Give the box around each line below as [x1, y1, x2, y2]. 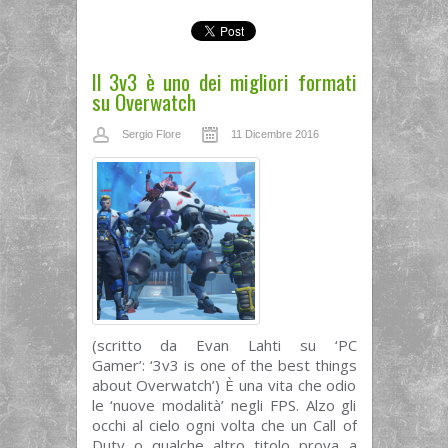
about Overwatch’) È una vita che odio [91, 375, 357, 395]
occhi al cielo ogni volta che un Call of [91, 415, 357, 435]
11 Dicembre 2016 [230, 128, 319, 140]
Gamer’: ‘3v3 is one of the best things [91, 355, 357, 375]
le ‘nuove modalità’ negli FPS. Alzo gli [91, 395, 357, 415]
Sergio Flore [121, 128, 181, 140]
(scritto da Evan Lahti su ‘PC [91, 335, 357, 355]
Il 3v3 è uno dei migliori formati [91, 66, 357, 97]
